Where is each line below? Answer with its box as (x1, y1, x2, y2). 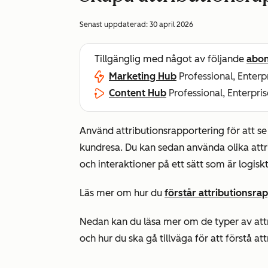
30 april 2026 (150, 20, 193, 29)
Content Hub (109, 87, 166, 99)
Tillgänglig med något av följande (95, 53, 246, 65)
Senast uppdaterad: (80, 20, 150, 29)
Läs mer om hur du (80, 187, 165, 199)
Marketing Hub (109, 71, 176, 82)
